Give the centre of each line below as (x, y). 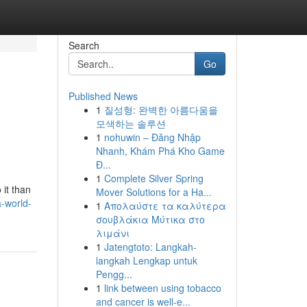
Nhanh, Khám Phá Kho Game (160, 151)
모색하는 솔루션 (131, 123)
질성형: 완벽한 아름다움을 (161, 110)
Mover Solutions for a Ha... (153, 192)
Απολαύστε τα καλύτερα (165, 206)
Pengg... (114, 274)
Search (84, 45)
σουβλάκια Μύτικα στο (150, 219)
